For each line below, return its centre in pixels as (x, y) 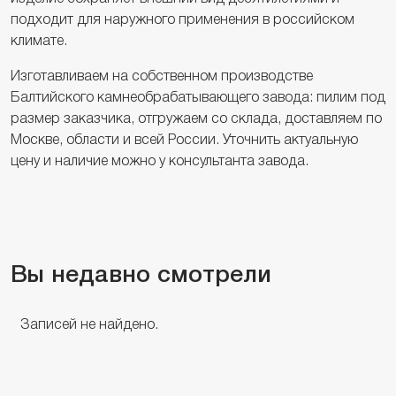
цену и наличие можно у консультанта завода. (160, 161)
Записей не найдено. (89, 325)
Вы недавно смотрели (141, 275)
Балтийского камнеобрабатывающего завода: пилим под (198, 98)
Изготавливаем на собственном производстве (162, 76)
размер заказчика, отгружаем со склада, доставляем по (196, 119)
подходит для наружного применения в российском (183, 20)
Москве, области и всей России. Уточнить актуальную (184, 140)
